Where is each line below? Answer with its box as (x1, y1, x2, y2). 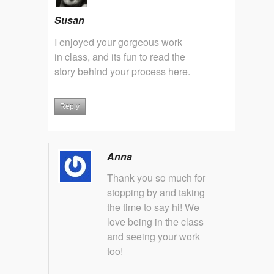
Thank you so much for (107, 171, 206, 185)
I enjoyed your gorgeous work (54, 34, 182, 49)
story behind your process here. (54, 64, 190, 78)
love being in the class (107, 215, 204, 229)
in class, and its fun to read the (54, 49, 185, 64)
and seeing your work (107, 229, 200, 243)
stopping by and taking (107, 185, 205, 199)
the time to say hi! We (107, 200, 199, 214)
